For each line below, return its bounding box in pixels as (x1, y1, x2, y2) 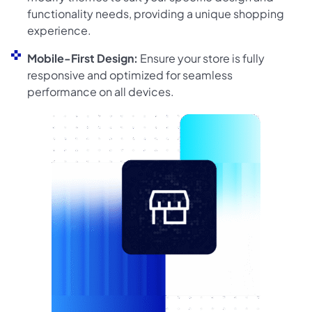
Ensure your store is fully (137, 51, 265, 66)
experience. (26, 23, 91, 38)
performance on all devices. (26, 84, 174, 100)
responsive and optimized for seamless (26, 68, 233, 83)
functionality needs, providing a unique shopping (26, 6, 284, 22)
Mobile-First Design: (26, 51, 138, 66)
